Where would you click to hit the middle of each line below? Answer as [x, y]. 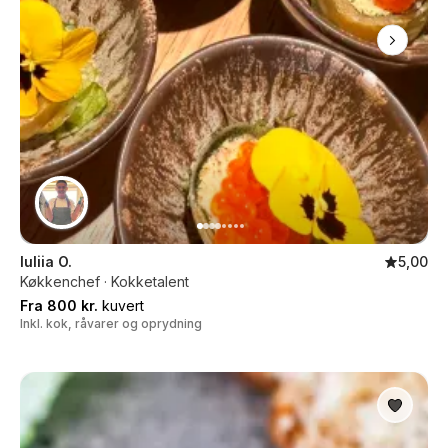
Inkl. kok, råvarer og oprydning [111, 323]
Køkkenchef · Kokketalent [104, 281]
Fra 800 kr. [59, 305]
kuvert [121, 305]
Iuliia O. [46, 261]
